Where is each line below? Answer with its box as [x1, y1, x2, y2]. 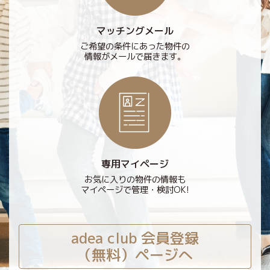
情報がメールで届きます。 [84, 50, 186, 63]
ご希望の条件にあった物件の [80, 40, 190, 52]
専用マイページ [101, 157, 169, 171]
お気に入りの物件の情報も [84, 173, 186, 186]
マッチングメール [96, 24, 174, 37]
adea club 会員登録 [71, 227, 199, 248]
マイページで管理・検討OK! [80, 183, 190, 196]
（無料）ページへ [77, 244, 193, 265]
